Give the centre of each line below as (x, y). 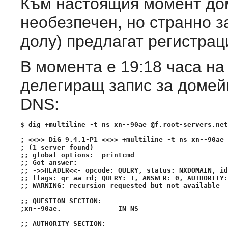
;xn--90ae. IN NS (79, 208)
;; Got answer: (49, 162)
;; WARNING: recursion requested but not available (120, 185)
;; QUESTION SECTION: (61, 201)
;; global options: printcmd (77, 155)
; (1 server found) (57, 147)
